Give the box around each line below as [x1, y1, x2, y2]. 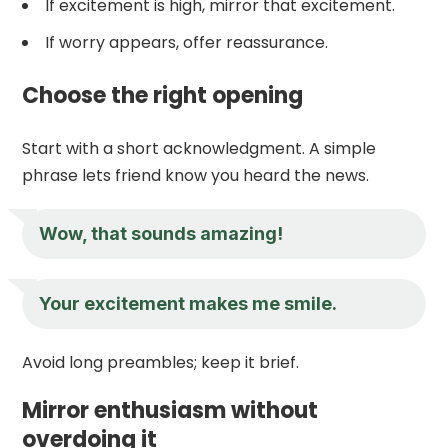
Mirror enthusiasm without [22, 394, 319, 426]
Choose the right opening [22, 79, 304, 111]
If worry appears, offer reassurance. [45, 30, 329, 54]
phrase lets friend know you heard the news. [22, 163, 370, 187]
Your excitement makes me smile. [39, 292, 338, 314]
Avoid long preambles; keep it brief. [22, 350, 300, 374]
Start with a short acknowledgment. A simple [22, 136, 377, 160]
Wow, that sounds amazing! [39, 222, 284, 244]
